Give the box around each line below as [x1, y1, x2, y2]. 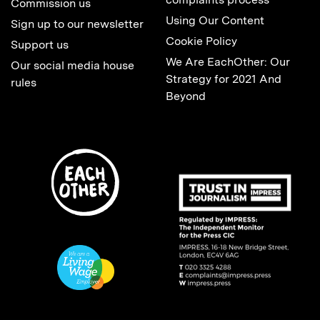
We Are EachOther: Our [166, 54, 290, 69]
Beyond [166, 89, 206, 103]
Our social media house [11, 58, 134, 72]
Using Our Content [166, 13, 264, 27]
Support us [11, 37, 69, 51]
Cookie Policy [166, 34, 237, 48]
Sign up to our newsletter [11, 16, 144, 31]
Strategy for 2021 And [166, 71, 281, 86]
